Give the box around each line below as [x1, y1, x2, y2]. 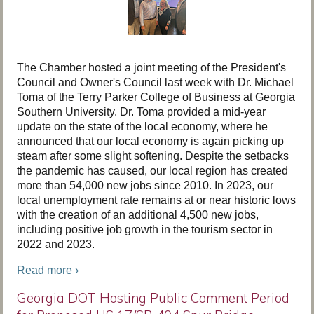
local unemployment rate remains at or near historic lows [17, 194, 296, 206]
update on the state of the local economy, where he [17, 121, 268, 132]
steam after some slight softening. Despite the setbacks [17, 150, 289, 162]
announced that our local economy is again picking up [17, 135, 284, 147]
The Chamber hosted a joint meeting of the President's [17, 62, 286, 74]
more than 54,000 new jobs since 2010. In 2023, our [17, 179, 273, 191]
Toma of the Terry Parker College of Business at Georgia [17, 91, 295, 103]
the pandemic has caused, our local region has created [17, 165, 288, 177]
